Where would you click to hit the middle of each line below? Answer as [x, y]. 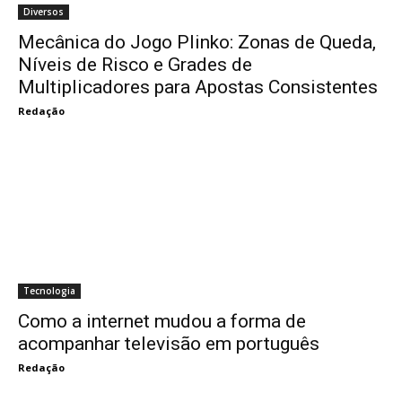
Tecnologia [49, 291]
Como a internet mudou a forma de [162, 321]
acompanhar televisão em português [169, 344]
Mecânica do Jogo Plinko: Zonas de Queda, [197, 42]
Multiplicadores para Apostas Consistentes [198, 87]
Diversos [44, 12]
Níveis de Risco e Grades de [135, 65]
